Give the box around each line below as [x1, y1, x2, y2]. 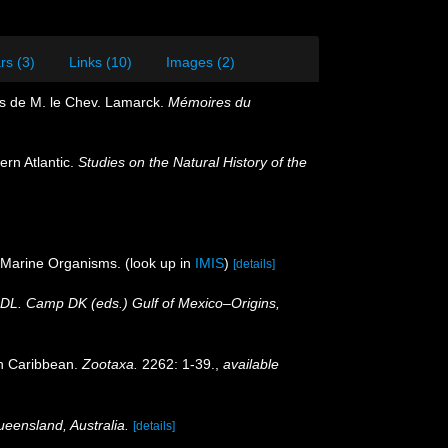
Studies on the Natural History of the [78, 154, 307, 170]
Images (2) [166, 54, 235, 70]
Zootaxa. [82, 355, 138, 372]
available [223, 355, 279, 372]
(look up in [125, 254, 195, 271]
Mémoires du [168, 94, 251, 110]
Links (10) [69, 54, 132, 70]
